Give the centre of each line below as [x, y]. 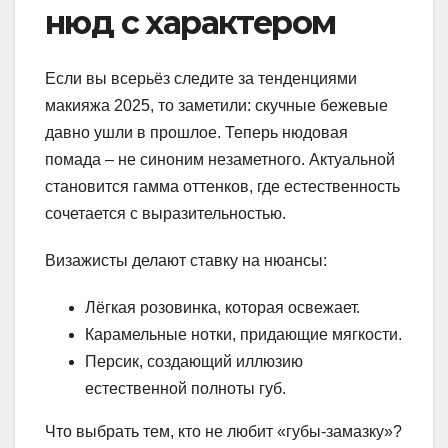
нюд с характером [190, 22]
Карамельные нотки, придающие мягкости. [243, 335]
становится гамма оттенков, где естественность [222, 187]
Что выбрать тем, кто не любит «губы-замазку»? [223, 432]
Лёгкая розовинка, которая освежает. [222, 308]
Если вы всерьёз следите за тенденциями [201, 79]
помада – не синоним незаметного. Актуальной [220, 160]
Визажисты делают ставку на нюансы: [186, 261]
